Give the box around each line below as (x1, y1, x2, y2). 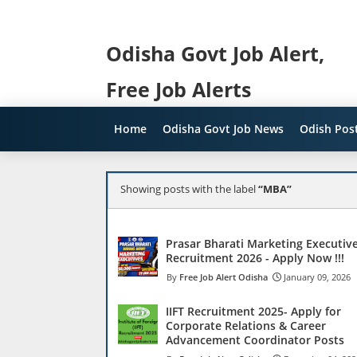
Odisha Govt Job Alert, (106, 40, 324, 67)
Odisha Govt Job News (163, 121, 284, 136)
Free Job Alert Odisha (179, 271, 268, 283)
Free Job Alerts (106, 76, 251, 103)
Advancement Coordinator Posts (166, 332, 344, 347)
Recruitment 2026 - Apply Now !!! (166, 250, 344, 265)
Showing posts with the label (120, 182, 258, 196)
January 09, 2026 (284, 271, 351, 283)
